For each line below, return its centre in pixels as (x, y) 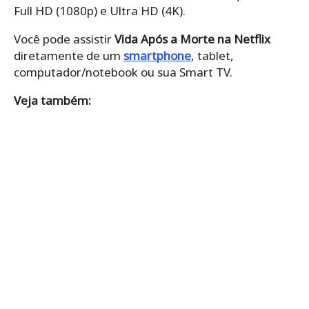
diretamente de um (69, 55)
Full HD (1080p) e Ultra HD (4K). (100, 10)
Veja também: (52, 100)
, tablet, (212, 55)
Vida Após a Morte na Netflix (191, 39)
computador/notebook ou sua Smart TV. (123, 72)
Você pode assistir (63, 39)
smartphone (157, 55)
